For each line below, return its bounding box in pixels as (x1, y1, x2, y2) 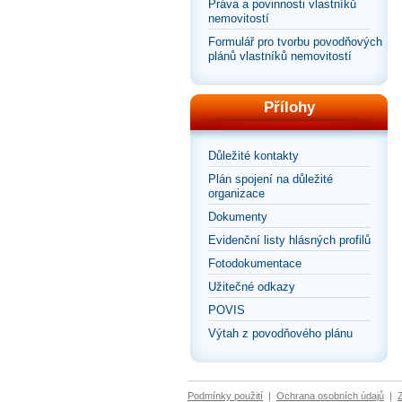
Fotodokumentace (208, 257, 301, 270)
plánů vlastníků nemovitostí (208, 49, 352, 63)
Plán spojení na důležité (208, 172, 333, 186)
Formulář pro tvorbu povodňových (208, 35, 382, 48)
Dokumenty (208, 210, 267, 223)
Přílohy (263, 99, 315, 116)
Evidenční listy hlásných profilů (208, 233, 371, 247)
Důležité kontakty (208, 149, 299, 162)
